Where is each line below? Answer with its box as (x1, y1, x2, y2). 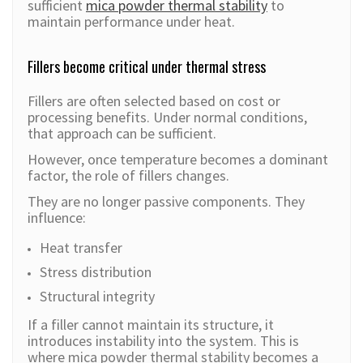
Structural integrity (40, 287, 155, 306)
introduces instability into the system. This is (28, 331, 299, 351)
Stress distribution (40, 263, 152, 282)
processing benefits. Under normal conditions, (28, 108, 307, 127)
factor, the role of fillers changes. (28, 166, 229, 186)
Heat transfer (40, 238, 122, 258)
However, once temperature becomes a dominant (28, 150, 328, 169)
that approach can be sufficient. (28, 124, 216, 143)
